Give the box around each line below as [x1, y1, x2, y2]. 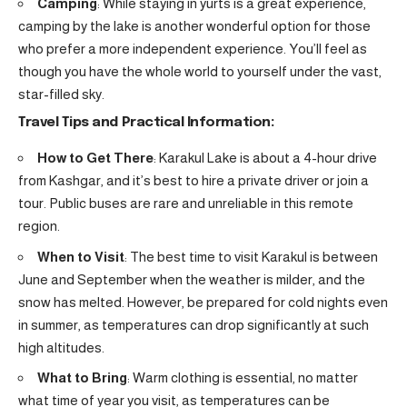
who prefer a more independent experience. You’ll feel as [18, 40, 367, 56]
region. [18, 218, 60, 234]
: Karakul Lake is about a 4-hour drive [154, 150, 377, 166]
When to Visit [37, 248, 124, 264]
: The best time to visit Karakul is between [124, 248, 378, 264]
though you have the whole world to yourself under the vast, [18, 63, 382, 79]
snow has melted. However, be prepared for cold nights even [18, 293, 388, 310]
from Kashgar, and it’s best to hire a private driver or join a [18, 173, 369, 189]
